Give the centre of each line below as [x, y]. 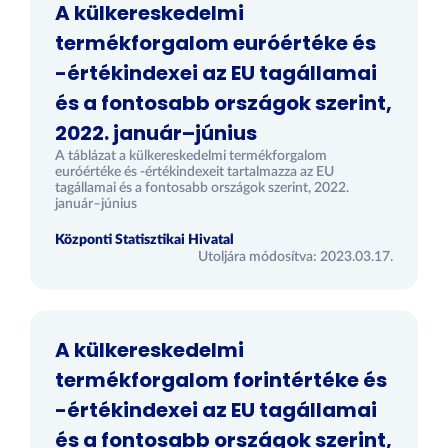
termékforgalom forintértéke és [221, 380]
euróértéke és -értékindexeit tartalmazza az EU [194, 172]
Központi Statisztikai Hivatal [144, 240]
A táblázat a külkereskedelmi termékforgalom [191, 156]
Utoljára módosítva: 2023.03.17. [295, 257]
